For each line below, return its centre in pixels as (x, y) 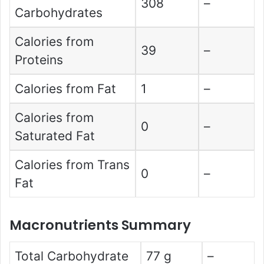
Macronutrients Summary (100, 225)
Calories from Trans (72, 164)
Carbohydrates (59, 12)
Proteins (39, 60)
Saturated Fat (55, 136)
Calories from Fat (66, 88)
